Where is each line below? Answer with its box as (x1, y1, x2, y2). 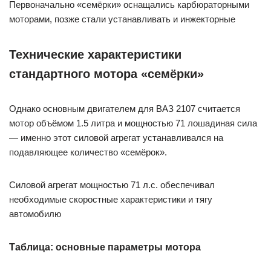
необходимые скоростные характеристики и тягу (9, 194, 212, 204)
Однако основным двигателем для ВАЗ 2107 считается (9, 103, 240, 114)
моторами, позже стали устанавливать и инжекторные (9, 13, 235, 24)
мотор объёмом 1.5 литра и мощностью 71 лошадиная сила (9, 117, 257, 128)
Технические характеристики (9, 47, 181, 61)
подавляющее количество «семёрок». (9, 146, 167, 157)
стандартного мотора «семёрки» (9, 67, 204, 80)
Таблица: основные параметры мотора (9, 241, 201, 252)
